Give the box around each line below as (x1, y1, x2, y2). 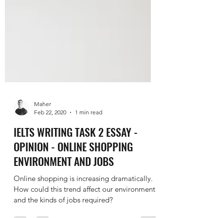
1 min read (75, 130, 102, 138)
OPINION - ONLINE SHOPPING (14, 161, 133, 176)
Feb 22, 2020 (34, 130, 66, 138)
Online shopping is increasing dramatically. (14, 196, 153, 205)
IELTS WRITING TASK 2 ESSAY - (14, 146, 138, 162)
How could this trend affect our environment (14, 206, 155, 216)
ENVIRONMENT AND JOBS (14, 175, 114, 191)
